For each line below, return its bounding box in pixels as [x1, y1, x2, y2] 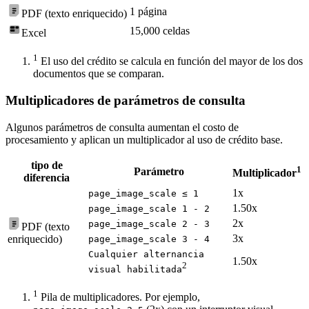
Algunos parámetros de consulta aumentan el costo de [6, 121, 239, 133]
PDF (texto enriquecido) [21, 7, 127, 19]
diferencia [23, 171, 70, 183]
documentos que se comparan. [33, 68, 164, 80]
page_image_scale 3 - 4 [88, 233, 210, 244]
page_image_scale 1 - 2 [88, 203, 210, 214]
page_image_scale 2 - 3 [88, 218, 210, 229]
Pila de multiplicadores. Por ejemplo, [41, 290, 200, 303]
